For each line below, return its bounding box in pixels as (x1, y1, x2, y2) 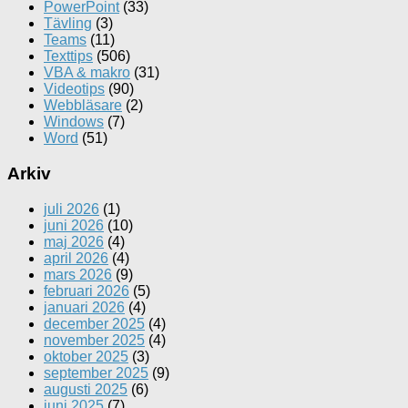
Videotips (44, 81, 105, 97)
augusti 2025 (44, 381, 127, 397)
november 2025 (44, 331, 145, 348)
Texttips (44, 48, 93, 65)
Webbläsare (44, 97, 122, 114)
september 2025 (44, 364, 148, 381)
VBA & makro (44, 65, 130, 81)
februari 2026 (44, 282, 129, 299)
